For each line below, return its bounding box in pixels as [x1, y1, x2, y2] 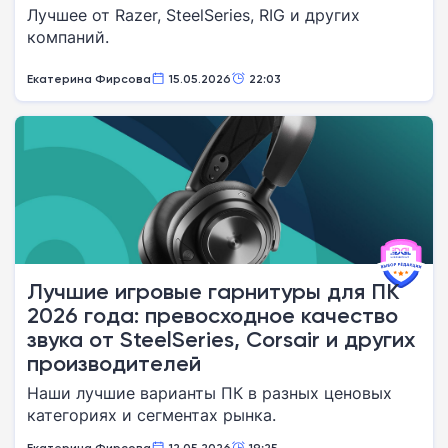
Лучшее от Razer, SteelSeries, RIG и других [27, 4, 360, 26]
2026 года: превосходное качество [27, 302, 398, 329]
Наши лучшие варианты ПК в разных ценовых [27, 382, 392, 404]
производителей [27, 350, 201, 377]
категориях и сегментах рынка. [27, 404, 276, 426]
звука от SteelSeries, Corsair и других [27, 326, 415, 353]
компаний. [27, 26, 109, 48]
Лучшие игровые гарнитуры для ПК [27, 278, 400, 305]
